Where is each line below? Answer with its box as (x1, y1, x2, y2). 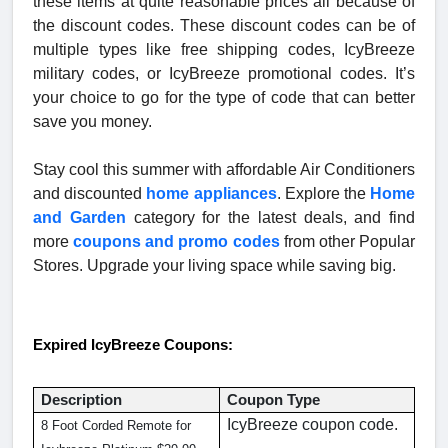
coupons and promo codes (73, 232, 280, 250)
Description (41, 391, 123, 408)
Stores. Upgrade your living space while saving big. (33, 256, 396, 274)
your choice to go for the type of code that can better (33, 88, 415, 106)
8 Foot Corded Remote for (41, 417, 192, 433)
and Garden (33, 208, 126, 226)
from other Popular (279, 232, 416, 250)
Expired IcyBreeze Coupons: (33, 336, 233, 353)
